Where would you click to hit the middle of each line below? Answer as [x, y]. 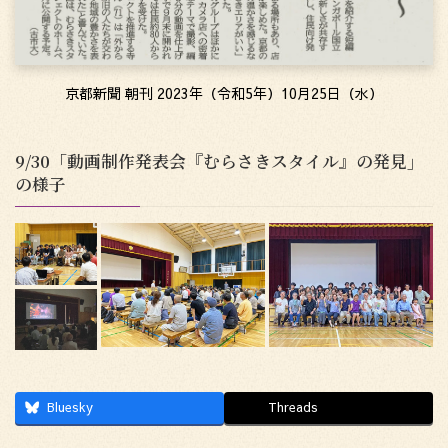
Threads [293, 406]
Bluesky [70, 406]
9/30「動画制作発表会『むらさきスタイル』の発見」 [219, 161]
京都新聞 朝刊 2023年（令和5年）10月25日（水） [224, 92]
